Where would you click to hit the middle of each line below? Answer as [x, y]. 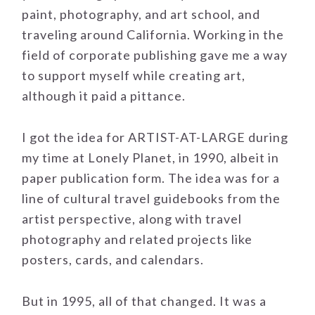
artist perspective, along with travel [132, 219]
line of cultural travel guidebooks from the [152, 199]
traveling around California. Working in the [153, 35]
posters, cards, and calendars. [113, 260]
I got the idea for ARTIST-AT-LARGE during [155, 137]
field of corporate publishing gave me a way [155, 55]
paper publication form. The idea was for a [151, 178]
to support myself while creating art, [134, 76]
